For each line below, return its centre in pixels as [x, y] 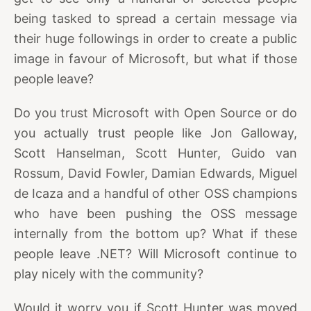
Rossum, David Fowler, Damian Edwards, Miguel [155, 173]
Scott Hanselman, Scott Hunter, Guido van [155, 153]
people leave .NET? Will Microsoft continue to [155, 253]
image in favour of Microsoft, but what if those [155, 58]
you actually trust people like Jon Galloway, [155, 133]
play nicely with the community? [109, 274]
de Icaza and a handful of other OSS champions [155, 193]
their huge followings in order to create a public [155, 38]
